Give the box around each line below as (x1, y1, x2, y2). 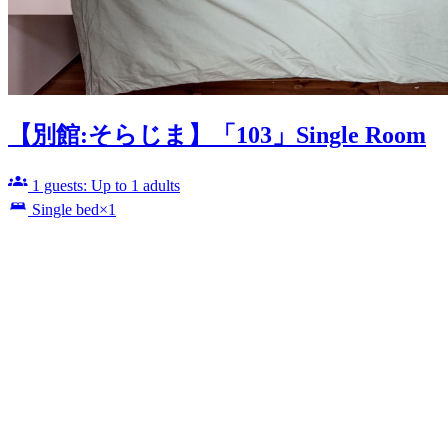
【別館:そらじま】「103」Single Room (8, 122, 426, 149)
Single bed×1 (32, 201, 116, 219)
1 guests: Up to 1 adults (32, 177, 180, 195)
